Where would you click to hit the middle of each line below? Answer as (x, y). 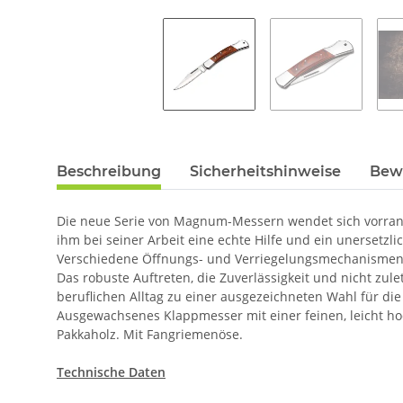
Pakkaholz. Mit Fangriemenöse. (150, 335)
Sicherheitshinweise (265, 172)
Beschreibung (109, 172)
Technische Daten (111, 372)
